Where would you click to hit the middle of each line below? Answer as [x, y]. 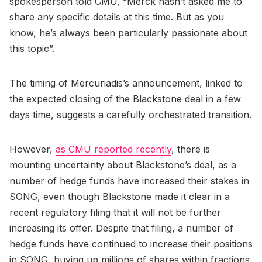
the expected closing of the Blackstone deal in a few [125, 99]
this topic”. [33, 48]
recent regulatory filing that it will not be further [115, 212]
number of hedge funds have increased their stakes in [129, 180]
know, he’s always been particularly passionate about [128, 32]
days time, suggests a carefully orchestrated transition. [130, 114]
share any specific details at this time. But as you [117, 17]
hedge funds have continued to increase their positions [131, 244]
